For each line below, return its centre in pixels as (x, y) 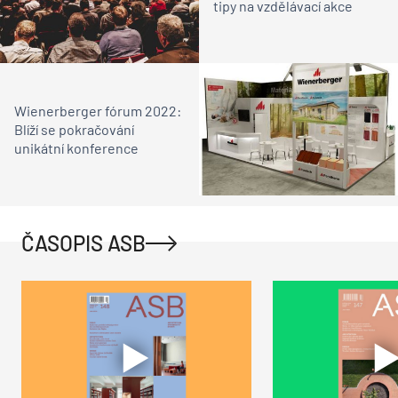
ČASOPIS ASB (84, 243)
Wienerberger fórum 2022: (98, 111)
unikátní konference (76, 148)
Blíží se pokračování (74, 130)
